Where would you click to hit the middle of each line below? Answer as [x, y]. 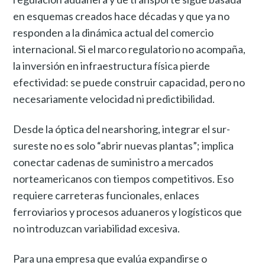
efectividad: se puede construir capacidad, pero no [129, 82]
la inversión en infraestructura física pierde [112, 65]
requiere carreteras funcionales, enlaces [106, 195]
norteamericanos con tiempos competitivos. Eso [124, 178]
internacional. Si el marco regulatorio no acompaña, [130, 49]
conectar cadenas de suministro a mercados [114, 162]
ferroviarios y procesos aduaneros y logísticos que [128, 211]
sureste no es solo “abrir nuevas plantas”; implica [124, 145]
